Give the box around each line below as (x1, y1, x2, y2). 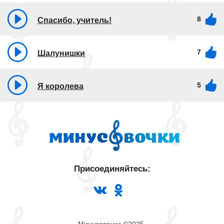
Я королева (37, 81, 83, 90)
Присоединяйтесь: (73, 164, 150, 173)
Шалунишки (37, 48, 85, 57)
